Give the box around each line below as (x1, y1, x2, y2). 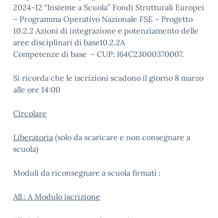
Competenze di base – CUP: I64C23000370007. (13, 49, 184, 59)
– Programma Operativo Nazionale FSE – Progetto (13, 14, 193, 24)
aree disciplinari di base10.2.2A (13, 37, 125, 47)
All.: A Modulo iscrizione (13, 192, 100, 201)
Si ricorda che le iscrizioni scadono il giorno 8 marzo (13, 73, 203, 83)
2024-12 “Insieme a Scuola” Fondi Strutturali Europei (13, 2, 204, 12)
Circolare (13, 109, 47, 118)
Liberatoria (13, 132, 53, 142)
